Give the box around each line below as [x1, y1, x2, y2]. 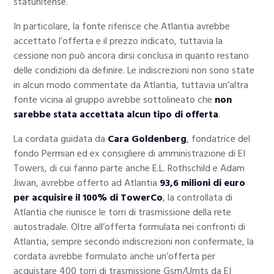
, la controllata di [163, 190, 233, 206]
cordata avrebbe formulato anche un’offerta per [13, 248, 216, 265]
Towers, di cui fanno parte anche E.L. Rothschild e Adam [13, 160, 245, 177]
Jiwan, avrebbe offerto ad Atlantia [13, 175, 160, 191]
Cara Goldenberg [108, 131, 187, 147]
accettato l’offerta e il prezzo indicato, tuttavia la [13, 33, 223, 50]
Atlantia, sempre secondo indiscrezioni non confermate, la [13, 234, 254, 250]
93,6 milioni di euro [160, 175, 246, 191]
